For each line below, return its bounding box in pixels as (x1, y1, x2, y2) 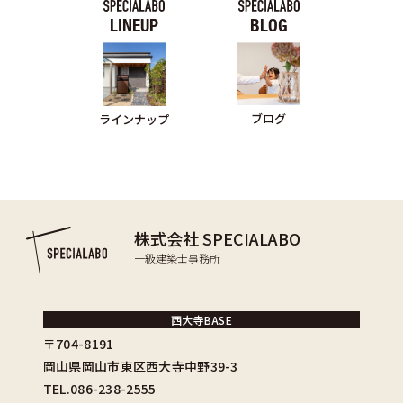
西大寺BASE (171, 311, 232, 327)
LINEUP (109, 13, 158, 36)
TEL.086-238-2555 (42, 379, 157, 398)
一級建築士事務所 (134, 249, 221, 265)
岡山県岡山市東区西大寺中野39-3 (42, 356, 238, 375)
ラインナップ (98, 110, 169, 128)
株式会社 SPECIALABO (134, 226, 301, 250)
